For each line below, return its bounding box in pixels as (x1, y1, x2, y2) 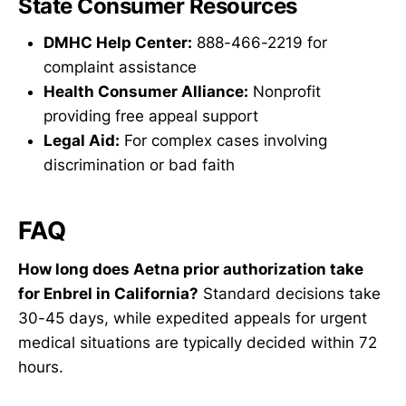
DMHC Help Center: (43, 33, 192, 52)
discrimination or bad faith (43, 155, 235, 174)
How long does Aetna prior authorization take (18, 259, 363, 278)
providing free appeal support (43, 106, 258, 125)
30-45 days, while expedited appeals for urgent (18, 308, 367, 327)
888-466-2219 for (192, 33, 327, 52)
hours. (18, 357, 63, 376)
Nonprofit (248, 82, 321, 101)
